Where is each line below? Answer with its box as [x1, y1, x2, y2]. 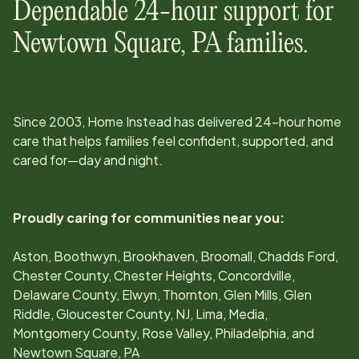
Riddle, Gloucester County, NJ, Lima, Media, [13, 305, 268, 323]
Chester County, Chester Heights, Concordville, [13, 267, 295, 284]
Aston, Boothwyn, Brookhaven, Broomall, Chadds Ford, [13, 248, 338, 265]
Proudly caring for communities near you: [13, 209, 284, 227]
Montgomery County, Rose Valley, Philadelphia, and [13, 325, 314, 342]
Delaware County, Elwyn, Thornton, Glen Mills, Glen [13, 286, 312, 304]
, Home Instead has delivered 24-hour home [82, 113, 341, 131]
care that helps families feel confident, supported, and [13, 132, 333, 150]
